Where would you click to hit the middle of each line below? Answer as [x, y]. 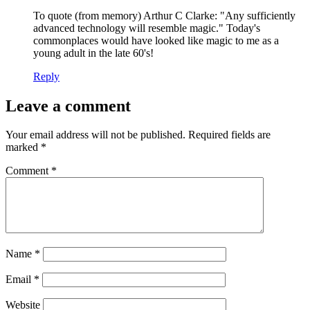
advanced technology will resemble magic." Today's [147, 28]
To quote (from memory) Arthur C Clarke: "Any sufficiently [164, 15]
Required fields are [229, 135]
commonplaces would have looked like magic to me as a [156, 40]
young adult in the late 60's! [93, 53]
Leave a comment [68, 106]
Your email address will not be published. [95, 135]
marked [23, 147]
